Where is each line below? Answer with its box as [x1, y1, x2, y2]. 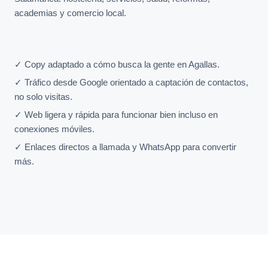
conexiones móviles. [14, 123, 95, 134]
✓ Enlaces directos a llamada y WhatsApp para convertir [14, 141, 236, 152]
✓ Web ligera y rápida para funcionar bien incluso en [14, 109, 218, 120]
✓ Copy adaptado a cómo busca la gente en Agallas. [14, 59, 220, 69]
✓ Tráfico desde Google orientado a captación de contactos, [14, 77, 248, 87]
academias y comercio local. [14, 7, 126, 18]
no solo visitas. [14, 91, 72, 102]
